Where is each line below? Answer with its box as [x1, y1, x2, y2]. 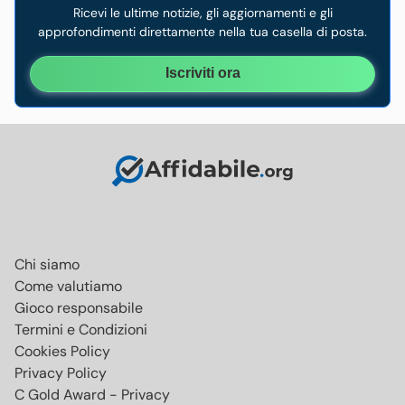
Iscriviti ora [165, 64, 240, 80]
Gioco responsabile [14, 297, 143, 317]
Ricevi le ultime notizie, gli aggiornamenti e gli [72, 4, 333, 21]
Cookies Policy [14, 341, 110, 361]
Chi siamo [14, 254, 80, 274]
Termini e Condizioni [14, 319, 147, 339]
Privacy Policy [14, 363, 107, 382]
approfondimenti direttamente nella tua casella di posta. [38, 23, 367, 40]
